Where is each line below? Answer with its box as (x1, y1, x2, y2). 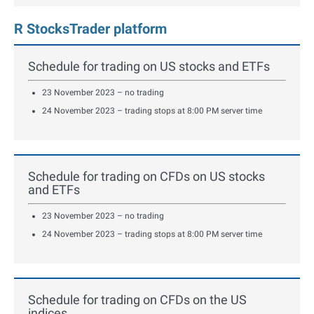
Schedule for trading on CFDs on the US (28, 292, 247, 308)
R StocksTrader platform (14, 20, 167, 38)
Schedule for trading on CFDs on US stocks (28, 169, 265, 184)
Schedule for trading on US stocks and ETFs (28, 59, 270, 74)
